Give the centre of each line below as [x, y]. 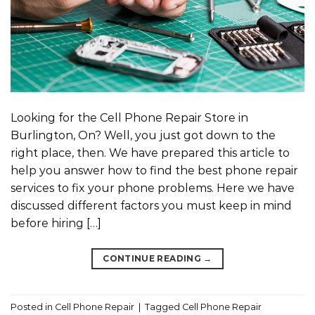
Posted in [33, 307]
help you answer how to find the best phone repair [154, 171]
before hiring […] [56, 224]
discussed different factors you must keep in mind [151, 206]
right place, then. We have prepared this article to [150, 153]
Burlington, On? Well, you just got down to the [143, 136]
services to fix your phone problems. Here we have [153, 188]
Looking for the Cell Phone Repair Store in [129, 118]
